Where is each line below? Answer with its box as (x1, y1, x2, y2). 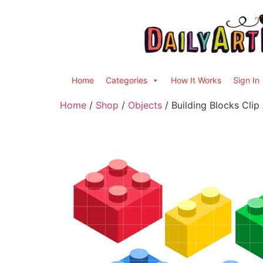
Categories (106, 75, 147, 85)
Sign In (233, 75, 259, 85)
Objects (128, 99, 162, 111)
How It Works (171, 75, 221, 85)
